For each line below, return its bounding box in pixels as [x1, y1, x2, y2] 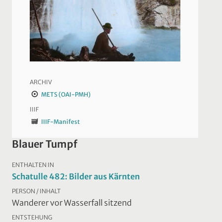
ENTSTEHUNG [12, 213, 52, 221]
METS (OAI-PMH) [41, 90, 91, 98]
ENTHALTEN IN [12, 161, 54, 168]
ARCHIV [30, 78, 52, 86]
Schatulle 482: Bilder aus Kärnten [12, 171, 140, 181]
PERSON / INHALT [12, 187, 61, 195]
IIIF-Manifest [41, 117, 80, 125]
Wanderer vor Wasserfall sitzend [12, 197, 132, 208]
